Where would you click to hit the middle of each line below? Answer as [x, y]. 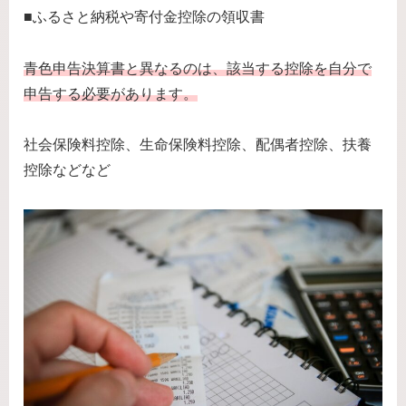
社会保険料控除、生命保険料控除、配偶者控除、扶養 [198, 145]
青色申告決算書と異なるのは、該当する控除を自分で [198, 68]
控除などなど [67, 170]
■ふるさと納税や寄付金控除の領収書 [144, 16]
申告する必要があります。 [111, 93]
